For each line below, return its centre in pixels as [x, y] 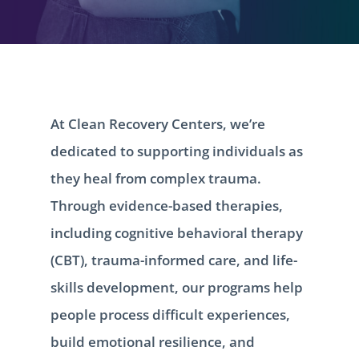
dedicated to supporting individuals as [176, 151]
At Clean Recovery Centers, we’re [157, 123]
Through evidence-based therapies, [166, 205]
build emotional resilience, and [152, 341]
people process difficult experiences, [170, 314]
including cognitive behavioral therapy [176, 232]
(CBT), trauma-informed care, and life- [173, 260]
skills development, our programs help [176, 287]
